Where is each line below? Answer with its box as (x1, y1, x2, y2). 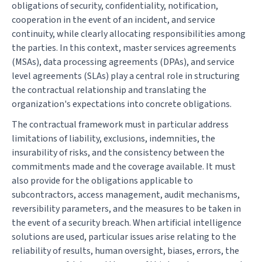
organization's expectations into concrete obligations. (12, 97, 232, 111)
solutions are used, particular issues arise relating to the (12, 230, 236, 243)
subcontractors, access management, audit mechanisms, (12, 188, 240, 201)
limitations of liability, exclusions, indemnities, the (12, 132, 215, 145)
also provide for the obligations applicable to (12, 174, 193, 187)
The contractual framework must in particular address (12, 118, 229, 131)
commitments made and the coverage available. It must (12, 160, 236, 173)
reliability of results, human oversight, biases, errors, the (12, 244, 239, 257)
